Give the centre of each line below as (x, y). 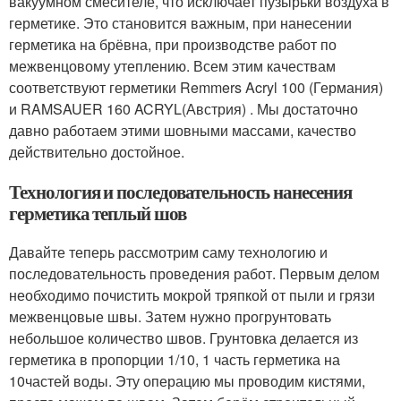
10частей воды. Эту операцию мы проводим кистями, (187, 380)
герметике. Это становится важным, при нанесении (180, 22)
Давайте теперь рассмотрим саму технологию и (168, 252)
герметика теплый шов (98, 213)
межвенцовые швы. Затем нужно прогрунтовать (170, 316)
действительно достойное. (97, 151)
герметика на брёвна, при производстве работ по (173, 44)
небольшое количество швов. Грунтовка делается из (183, 337)
